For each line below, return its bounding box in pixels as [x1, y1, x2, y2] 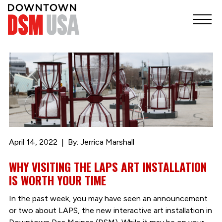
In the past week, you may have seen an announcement [8, 193, 208, 203]
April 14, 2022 [8, 137, 57, 147]
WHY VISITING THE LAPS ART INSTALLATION [8, 158, 207, 176]
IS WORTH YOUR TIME [8, 171, 106, 189]
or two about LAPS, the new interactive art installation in [8, 205, 212, 215]
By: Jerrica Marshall [67, 137, 134, 147]
